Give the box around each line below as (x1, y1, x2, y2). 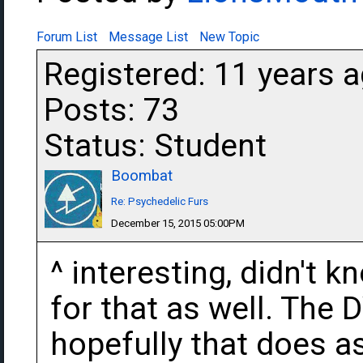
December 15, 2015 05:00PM (111, 217, 245, 229)
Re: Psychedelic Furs (111, 195, 208, 207)
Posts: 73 (44, 92, 179, 129)
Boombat (111, 167, 173, 184)
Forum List (36, 29, 97, 45)
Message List (109, 29, 188, 45)
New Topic (199, 29, 259, 45)
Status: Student (44, 127, 267, 164)
